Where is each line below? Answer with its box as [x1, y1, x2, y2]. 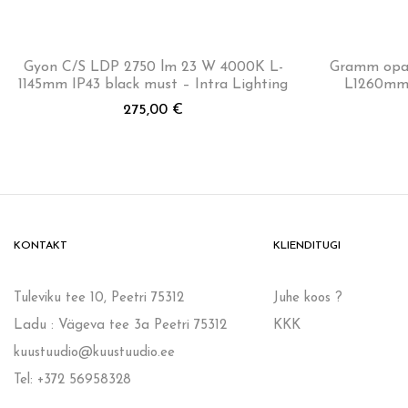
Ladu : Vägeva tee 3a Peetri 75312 [14, 318, 227, 332]
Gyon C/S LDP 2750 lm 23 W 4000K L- [23, 59, 283, 75]
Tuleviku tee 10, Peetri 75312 [14, 291, 184, 305]
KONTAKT [14, 240, 67, 251]
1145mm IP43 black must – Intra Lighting [18, 76, 288, 92]
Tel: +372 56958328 [14, 372, 131, 387]
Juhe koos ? [273, 291, 342, 305]
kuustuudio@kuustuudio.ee [14, 345, 175, 360]
